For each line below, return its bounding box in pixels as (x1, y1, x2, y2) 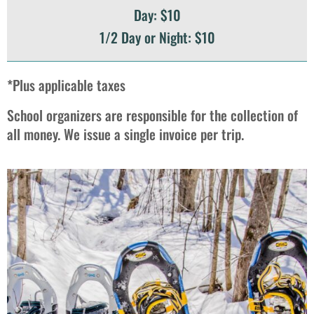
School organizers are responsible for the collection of (7, 104, 298, 126)
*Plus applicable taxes (7, 74, 125, 95)
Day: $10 (133, 4, 181, 25)
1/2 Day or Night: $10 (99, 26, 215, 48)
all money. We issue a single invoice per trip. (7, 123, 244, 145)
